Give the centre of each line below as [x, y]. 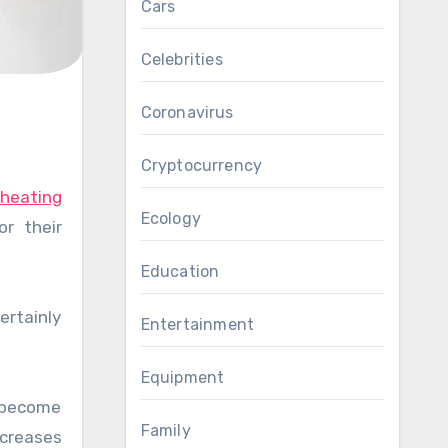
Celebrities [181, 59]
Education [180, 271]
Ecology [170, 218]
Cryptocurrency [201, 165]
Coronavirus [187, 112]
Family [165, 430]
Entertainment [197, 324]
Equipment [182, 377]
